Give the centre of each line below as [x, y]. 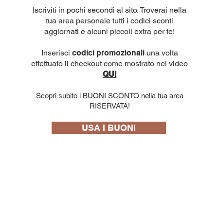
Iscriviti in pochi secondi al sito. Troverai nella [110, 10]
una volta [161, 53]
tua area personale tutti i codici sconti [110, 21]
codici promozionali [108, 53]
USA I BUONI [109, 128]
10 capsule [187, 213]
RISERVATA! [109, 106]
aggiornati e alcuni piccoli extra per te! [110, 32]
